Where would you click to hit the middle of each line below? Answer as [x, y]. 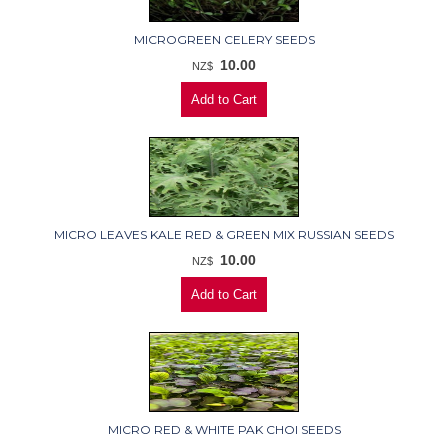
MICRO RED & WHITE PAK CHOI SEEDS [224, 429]
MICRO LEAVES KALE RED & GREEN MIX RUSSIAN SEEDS [224, 234]
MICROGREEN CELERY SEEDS [224, 39]
